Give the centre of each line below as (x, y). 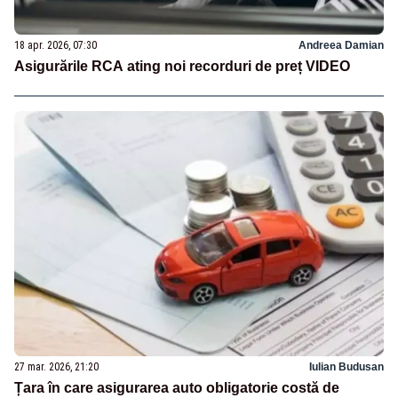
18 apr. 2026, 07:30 (56, 45)
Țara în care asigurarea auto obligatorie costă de (177, 388)
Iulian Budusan (346, 367)
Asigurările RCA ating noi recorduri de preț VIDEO (182, 66)
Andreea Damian (341, 45)
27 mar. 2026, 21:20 (56, 367)
